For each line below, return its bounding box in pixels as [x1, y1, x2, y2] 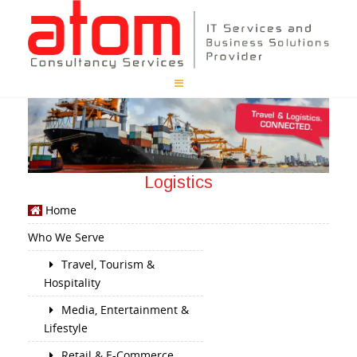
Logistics [144, 171, 213, 192]
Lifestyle [44, 320, 88, 336]
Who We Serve [28, 229, 104, 245]
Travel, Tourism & [58, 257, 155, 273]
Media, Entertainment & [58, 302, 189, 318]
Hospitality [44, 275, 100, 291]
